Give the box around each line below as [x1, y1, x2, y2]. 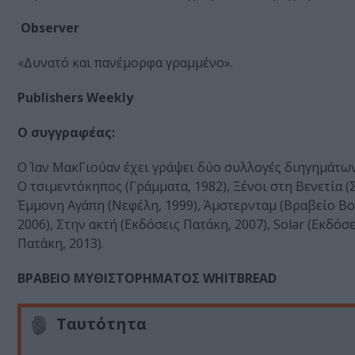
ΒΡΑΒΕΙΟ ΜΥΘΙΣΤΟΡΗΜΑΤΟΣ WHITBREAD [17, 269, 277, 288]
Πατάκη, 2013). [17, 235, 104, 253]
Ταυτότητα [56, 313, 147, 335]
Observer [17, 19, 79, 37]
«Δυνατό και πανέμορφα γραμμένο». [17, 54, 233, 72]
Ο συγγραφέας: [17, 124, 115, 142]
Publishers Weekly [17, 89, 133, 107]
